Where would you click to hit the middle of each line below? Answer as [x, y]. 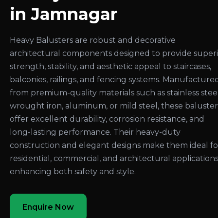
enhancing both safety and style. [73, 171]
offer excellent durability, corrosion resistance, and [107, 119]
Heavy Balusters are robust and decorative [93, 40]
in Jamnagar [64, 14]
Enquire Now [48, 207]
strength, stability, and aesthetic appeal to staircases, [110, 66]
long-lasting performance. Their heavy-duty [95, 132]
